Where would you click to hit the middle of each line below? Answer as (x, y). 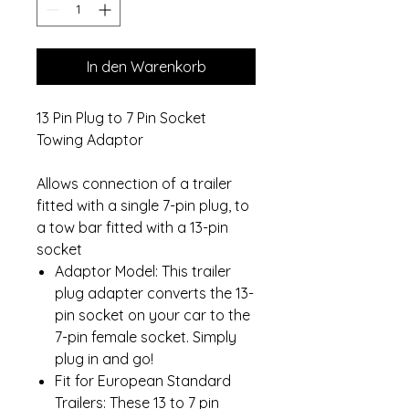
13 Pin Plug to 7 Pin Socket (121, 118)
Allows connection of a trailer (134, 184)
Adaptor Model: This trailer (143, 271)
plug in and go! (104, 359)
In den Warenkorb (146, 67)
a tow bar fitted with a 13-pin (132, 227)
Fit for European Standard (143, 381)
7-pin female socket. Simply (146, 337)
